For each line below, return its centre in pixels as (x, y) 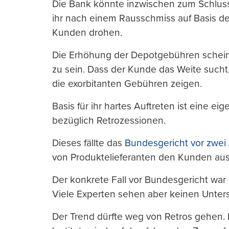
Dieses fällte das (88, 143)
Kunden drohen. (87, 33)
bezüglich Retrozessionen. (109, 121)
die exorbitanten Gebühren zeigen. (127, 84)
